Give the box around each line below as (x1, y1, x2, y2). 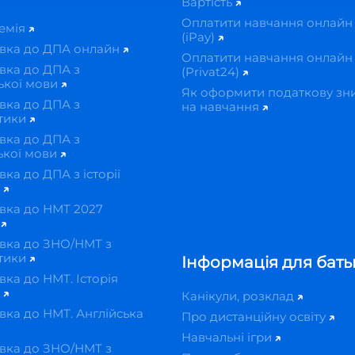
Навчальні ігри (181, 329, 275, 345)
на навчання (181, 99, 262, 114)
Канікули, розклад (181, 288, 297, 303)
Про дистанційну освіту (181, 308, 329, 324)
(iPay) (181, 29, 218, 44)
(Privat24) (181, 64, 242, 79)
